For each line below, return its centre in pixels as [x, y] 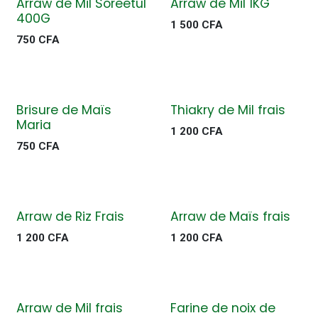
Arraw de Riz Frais [70, 216]
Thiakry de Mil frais [227, 110]
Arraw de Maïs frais [230, 216]
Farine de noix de [223, 308]
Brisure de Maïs [64, 110]
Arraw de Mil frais [70, 308]
